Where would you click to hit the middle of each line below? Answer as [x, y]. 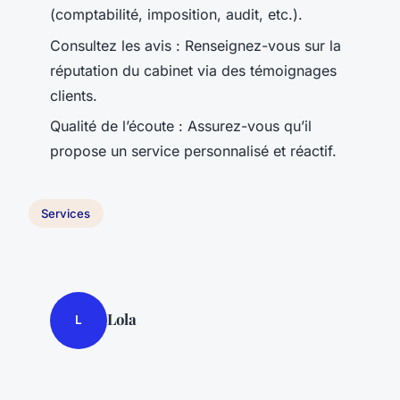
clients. [74, 95]
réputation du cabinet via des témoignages [193, 70]
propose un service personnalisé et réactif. [193, 150]
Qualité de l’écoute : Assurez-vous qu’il [181, 125]
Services [66, 213]
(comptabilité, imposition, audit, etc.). [176, 15]
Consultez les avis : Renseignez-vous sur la [196, 45]
